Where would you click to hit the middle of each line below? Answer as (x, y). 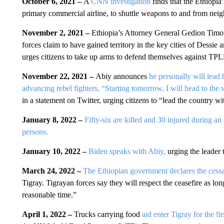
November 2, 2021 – (56, 33)
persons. (35, 132)
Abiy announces (122, 76)
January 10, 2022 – (55, 151)
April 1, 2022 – (48, 214)
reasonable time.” (49, 195)
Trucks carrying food (108, 214)
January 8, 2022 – (53, 120)
